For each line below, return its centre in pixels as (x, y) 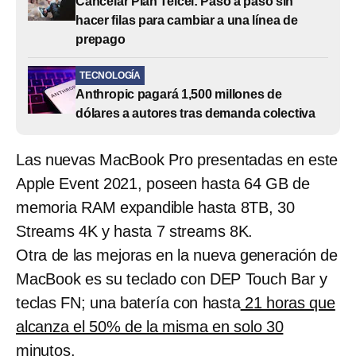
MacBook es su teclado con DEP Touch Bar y (172, 279)
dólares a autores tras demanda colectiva (195, 114)
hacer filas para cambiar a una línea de (187, 21)
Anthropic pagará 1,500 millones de (179, 95)
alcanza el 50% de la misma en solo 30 (150, 327)
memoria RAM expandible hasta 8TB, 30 (155, 208)
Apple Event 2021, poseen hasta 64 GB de (163, 184)
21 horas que (288, 303)
